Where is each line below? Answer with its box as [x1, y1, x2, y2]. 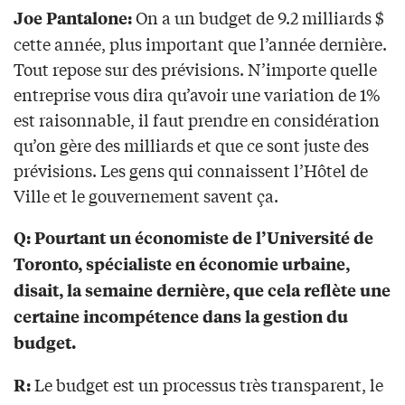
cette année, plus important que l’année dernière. [14, 32, 387, 56]
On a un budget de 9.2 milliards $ [132, 5, 384, 30]
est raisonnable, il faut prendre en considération [14, 108, 380, 132]
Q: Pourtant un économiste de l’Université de [14, 226, 373, 250]
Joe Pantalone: [14, 6, 132, 30]
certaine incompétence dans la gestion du [14, 305, 348, 328]
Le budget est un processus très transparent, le [31, 372, 383, 397]
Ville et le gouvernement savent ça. [14, 184, 278, 208]
